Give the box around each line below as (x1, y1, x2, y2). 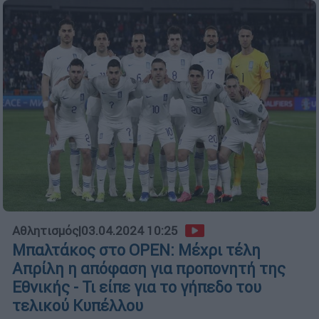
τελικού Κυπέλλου (12, 296, 143, 315)
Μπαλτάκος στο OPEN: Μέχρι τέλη (12, 240, 261, 260)
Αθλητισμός (12, 222, 78, 239)
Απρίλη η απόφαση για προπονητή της (12, 258, 286, 278)
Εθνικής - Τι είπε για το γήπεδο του (12, 277, 261, 297)
